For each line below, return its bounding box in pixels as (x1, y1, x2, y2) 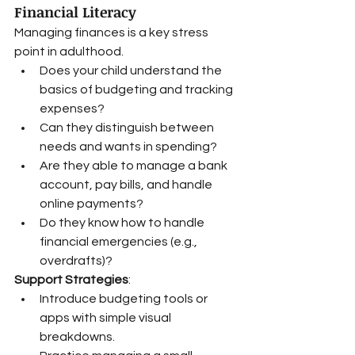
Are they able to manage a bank (40, 159, 230, 172)
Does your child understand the (40, 64, 224, 77)
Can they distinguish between (40, 121, 216, 134)
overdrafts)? (40, 254, 113, 267)
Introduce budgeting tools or (40, 292, 210, 305)
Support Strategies (14, 273, 128, 286)
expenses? (40, 102, 105, 115)
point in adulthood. (14, 45, 124, 58)
